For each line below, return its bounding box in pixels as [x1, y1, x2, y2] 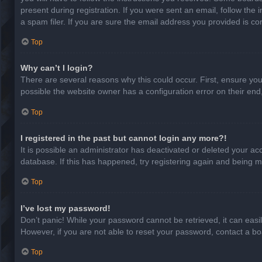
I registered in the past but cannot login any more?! [20, 133, 227, 143]
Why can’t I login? [20, 63, 93, 73]
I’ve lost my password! [20, 203, 111, 213]
